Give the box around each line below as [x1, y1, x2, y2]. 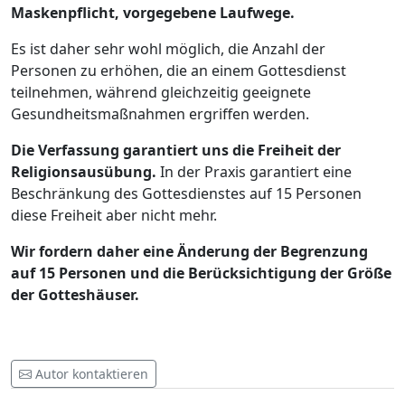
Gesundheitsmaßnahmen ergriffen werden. [11, 104, 309, 125]
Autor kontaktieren [35, 365, 148, 383]
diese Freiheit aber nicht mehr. [11, 205, 217, 226]
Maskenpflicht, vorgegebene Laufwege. [11, 3, 295, 24]
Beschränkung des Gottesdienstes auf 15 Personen [11, 184, 362, 204]
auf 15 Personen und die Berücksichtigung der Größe [11, 263, 391, 284]
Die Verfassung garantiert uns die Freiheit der [11, 140, 341, 161]
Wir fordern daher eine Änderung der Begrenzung [11, 241, 372, 262]
